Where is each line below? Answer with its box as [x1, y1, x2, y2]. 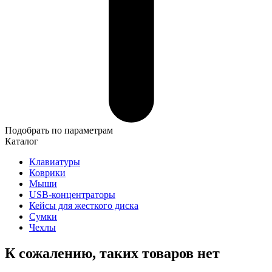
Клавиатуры [29, 156, 80, 167]
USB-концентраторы [29, 189, 115, 200]
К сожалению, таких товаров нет [5, 245, 220, 261]
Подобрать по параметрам [5, 124, 113, 135]
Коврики [29, 167, 66, 178]
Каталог [5, 135, 38, 146]
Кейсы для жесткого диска [29, 200, 138, 211]
